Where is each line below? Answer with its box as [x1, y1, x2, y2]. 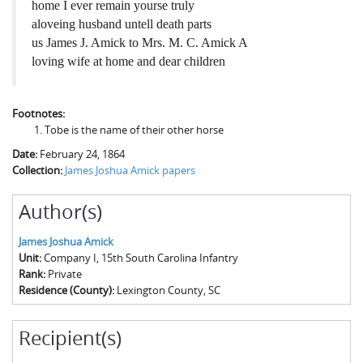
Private [47, 267, 82, 282]
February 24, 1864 [40, 147, 125, 162]
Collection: [12, 163, 65, 178]
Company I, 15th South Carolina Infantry [43, 250, 238, 266]
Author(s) [18, 199, 102, 225]
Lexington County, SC [116, 283, 220, 298]
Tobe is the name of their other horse [45, 122, 224, 138]
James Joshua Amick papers [65, 163, 195, 178]
